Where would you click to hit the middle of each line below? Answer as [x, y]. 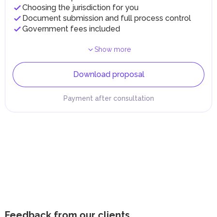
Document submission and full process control [107, 18]
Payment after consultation [108, 98]
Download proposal [108, 74]
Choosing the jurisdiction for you [80, 8]
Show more [112, 49]
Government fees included [71, 29]
